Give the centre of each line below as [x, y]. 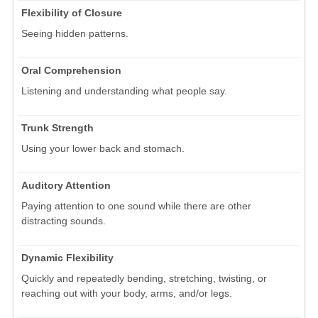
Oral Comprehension [71, 70]
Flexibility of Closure [72, 12]
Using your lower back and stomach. [103, 148]
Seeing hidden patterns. [75, 33]
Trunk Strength [57, 127]
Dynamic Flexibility [67, 257]
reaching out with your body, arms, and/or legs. [127, 293]
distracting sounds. [64, 220]
